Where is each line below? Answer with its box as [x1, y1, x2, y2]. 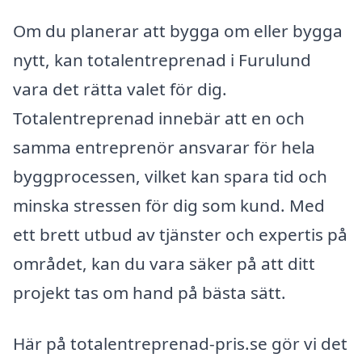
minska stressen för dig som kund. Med [13, 193, 325, 217]
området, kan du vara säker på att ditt [13, 251, 315, 275]
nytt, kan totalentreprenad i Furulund [13, 48, 311, 71]
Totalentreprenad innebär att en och [13, 106, 305, 129]
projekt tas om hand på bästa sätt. [13, 280, 286, 304]
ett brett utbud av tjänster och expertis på [13, 222, 347, 246]
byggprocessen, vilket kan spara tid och [13, 164, 327, 187]
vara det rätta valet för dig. [13, 77, 227, 100]
